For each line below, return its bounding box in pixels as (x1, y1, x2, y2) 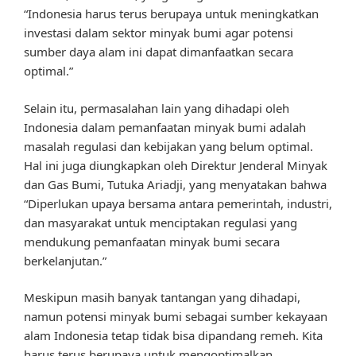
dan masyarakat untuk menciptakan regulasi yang (24, 214, 297, 230)
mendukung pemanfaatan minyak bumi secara (24, 233, 280, 250)
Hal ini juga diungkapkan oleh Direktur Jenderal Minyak (24, 157, 327, 173)
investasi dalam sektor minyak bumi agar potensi (24, 25, 293, 41)
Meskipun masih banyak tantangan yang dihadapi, (24, 289, 300, 306)
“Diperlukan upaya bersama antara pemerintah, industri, (24, 195, 332, 211)
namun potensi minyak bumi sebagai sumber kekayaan (24, 308, 327, 325)
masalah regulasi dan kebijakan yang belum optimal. (24, 137, 313, 154)
